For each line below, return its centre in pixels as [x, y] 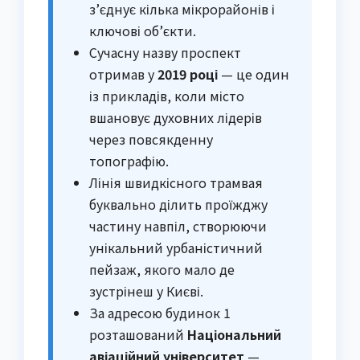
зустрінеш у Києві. [146, 290]
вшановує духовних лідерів [176, 117]
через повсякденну [151, 139]
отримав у [123, 74]
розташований [138, 334]
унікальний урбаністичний [176, 247]
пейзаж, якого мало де [162, 269]
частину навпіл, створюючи [178, 225]
